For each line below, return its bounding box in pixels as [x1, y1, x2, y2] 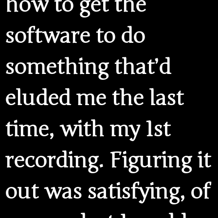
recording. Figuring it [5, 148, 211, 174]
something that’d [5, 54, 171, 80]
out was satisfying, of [5, 179, 210, 205]
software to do [5, 23, 145, 49]
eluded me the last [5, 86, 183, 111]
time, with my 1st [5, 117, 170, 143]
